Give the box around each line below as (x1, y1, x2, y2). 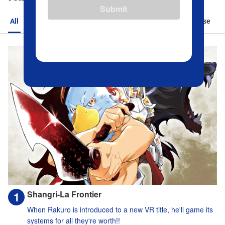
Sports (111, 17, 132, 25)
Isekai (146, 17, 165, 25)
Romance (67, 17, 97, 25)
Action (33, 17, 53, 25)
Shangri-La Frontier (27, 188, 101, 200)
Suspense (179, 17, 210, 25)
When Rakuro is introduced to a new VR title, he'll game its (27, 204, 213, 215)
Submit (100, 3, 128, 15)
